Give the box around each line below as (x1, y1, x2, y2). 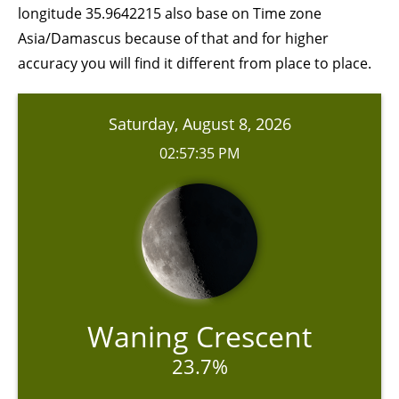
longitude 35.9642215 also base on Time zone (18, 4, 322, 23)
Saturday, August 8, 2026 (108, 113, 291, 134)
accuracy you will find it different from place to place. (18, 53, 371, 73)
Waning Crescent (87, 317, 312, 355)
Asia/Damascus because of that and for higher (18, 28, 329, 48)
